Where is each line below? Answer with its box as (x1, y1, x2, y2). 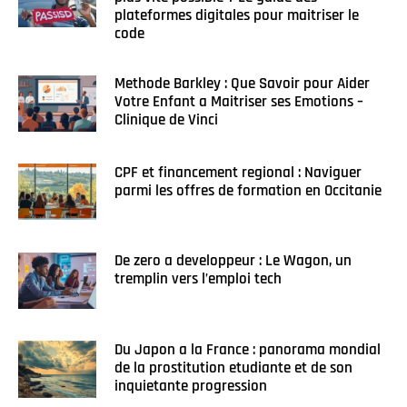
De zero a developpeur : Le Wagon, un (114, 251, 352, 272)
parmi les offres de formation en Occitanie (114, 180, 382, 201)
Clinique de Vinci (114, 110, 218, 131)
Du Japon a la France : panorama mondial (114, 339, 381, 360)
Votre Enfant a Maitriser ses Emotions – (114, 92, 363, 113)
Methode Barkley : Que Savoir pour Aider (114, 74, 370, 94)
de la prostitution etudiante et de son (114, 357, 352, 378)
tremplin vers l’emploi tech (114, 269, 282, 290)
